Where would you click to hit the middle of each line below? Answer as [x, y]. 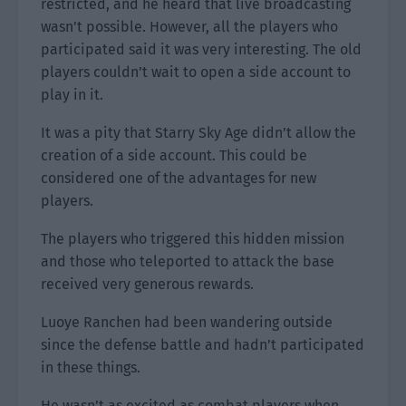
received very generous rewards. [147, 284]
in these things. [91, 367]
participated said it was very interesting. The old [201, 49]
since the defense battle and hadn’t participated [203, 345]
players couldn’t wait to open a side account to [196, 72]
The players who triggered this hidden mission [193, 239]
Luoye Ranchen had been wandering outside [187, 322]
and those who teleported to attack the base [188, 261]
